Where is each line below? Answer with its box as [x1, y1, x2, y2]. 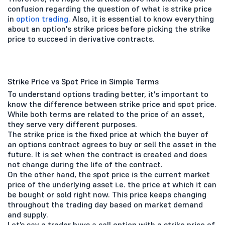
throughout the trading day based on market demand [8, 199, 203, 209]
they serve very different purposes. [8, 119, 137, 129]
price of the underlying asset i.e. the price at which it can [8, 179, 216, 189]
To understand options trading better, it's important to [8, 88, 208, 99]
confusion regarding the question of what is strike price [8, 3, 212, 14]
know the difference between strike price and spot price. [8, 98, 216, 109]
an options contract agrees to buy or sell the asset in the [8, 139, 216, 149]
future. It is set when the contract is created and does [8, 149, 207, 159]
